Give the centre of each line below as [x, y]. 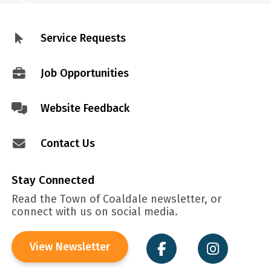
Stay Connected [53, 180]
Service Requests [83, 38]
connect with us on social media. [94, 211]
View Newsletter [70, 247]
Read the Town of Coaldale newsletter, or [116, 199]
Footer [35, 42]
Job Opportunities [84, 73]
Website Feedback [85, 108]
